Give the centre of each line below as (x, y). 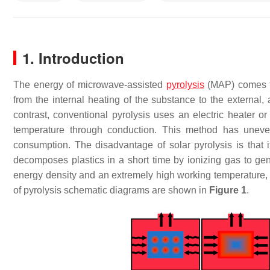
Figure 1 (228, 190)
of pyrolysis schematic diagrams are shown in (111, 190)
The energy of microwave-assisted (90, 85)
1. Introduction (73, 58)
